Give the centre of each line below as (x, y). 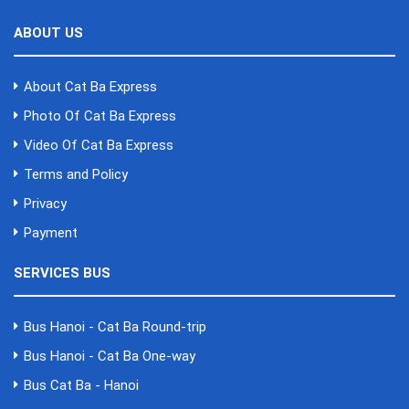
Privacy (45, 204)
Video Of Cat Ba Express (99, 145)
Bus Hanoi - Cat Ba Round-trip (115, 327)
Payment (51, 233)
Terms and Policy (76, 174)
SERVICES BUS (62, 273)
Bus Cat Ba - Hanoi (81, 385)
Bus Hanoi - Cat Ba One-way (110, 356)
